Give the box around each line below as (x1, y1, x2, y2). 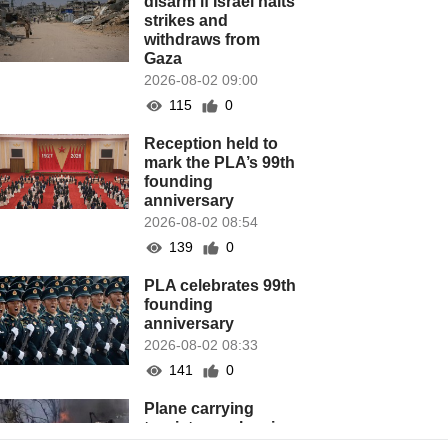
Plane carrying (144, 400, 255, 417)
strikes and (144, 12, 229, 29)
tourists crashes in (144, 419, 286, 436)
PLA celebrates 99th (144, 277, 297, 294)
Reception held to (144, 135, 279, 152)
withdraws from (144, 31, 261, 48)
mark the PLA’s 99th (144, 154, 296, 171)
